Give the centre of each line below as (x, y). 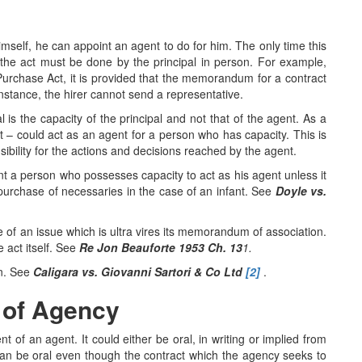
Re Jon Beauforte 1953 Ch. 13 (161, 247)
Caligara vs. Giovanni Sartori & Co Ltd (139, 271)
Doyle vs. (301, 191)
